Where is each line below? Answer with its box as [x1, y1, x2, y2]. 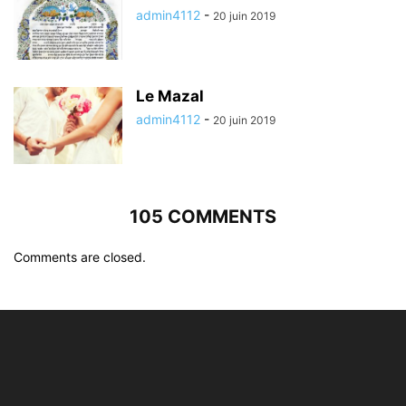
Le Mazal [136, 87, 204, 106]
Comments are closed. [14, 249, 146, 266]
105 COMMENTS [130, 206, 276, 228]
